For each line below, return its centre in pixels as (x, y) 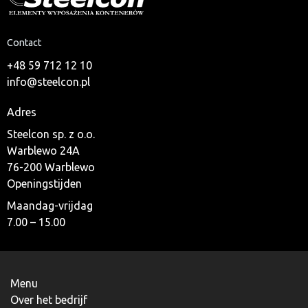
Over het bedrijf (49, 300)
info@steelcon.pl (48, 82)
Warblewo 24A (43, 151)
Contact (24, 43)
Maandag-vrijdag (50, 206)
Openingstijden (44, 184)
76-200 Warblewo (51, 167)
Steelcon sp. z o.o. (51, 134)
